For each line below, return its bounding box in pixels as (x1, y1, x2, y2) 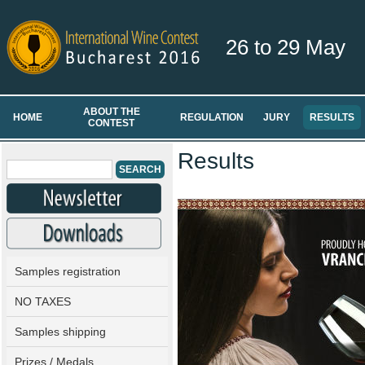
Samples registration (15, 265, 121, 278)
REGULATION (180, 112, 244, 123)
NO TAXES (15, 295, 71, 308)
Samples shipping (15, 325, 106, 338)
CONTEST (88, 117, 134, 129)
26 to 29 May (225, 35, 345, 59)
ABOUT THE (82, 106, 140, 117)
